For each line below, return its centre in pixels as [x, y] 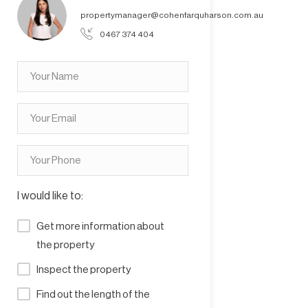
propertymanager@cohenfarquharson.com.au [172, 15]
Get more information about [100, 227]
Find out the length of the [93, 295]
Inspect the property [83, 270]
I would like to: [50, 196]
